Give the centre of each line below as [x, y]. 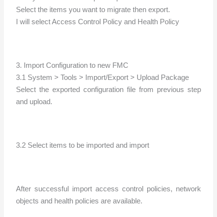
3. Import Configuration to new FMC [72, 65]
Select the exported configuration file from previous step [108, 89]
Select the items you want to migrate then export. [93, 9]
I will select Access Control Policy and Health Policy [98, 22]
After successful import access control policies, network [108, 189]
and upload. [34, 101]
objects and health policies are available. [79, 201]
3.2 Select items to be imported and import [83, 145]
